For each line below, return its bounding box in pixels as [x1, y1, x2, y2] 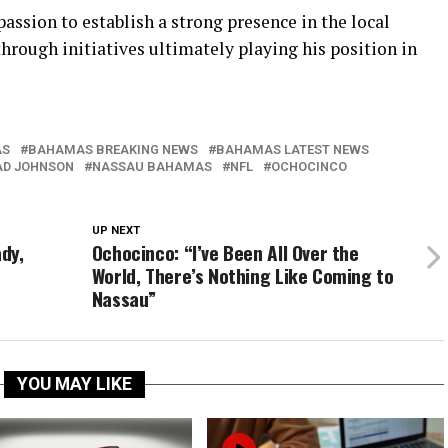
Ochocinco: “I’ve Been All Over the [91, 238, 359, 267]
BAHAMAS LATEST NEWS [216, 142, 369, 157]
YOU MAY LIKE [16, 374, 132, 394]
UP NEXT [91, 224, 140, 237]
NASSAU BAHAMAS [92, 159, 212, 174]
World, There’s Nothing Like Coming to [91, 261, 394, 290]
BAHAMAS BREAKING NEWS [28, 142, 198, 157]
